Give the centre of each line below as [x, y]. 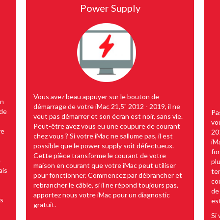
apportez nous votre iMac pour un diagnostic [102, 194]
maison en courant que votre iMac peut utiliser [105, 165]
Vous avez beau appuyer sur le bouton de [96, 96]
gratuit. [45, 204]
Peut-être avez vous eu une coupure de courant [107, 126]
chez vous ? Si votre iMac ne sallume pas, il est [103, 136]
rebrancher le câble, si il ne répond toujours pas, [106, 185]
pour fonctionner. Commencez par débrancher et [108, 175]
